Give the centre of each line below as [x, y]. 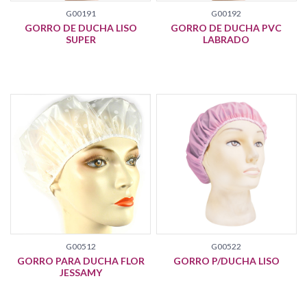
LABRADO [226, 40]
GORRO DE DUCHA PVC [226, 28]
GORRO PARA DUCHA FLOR [81, 260]
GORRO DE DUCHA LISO [81, 28]
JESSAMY [81, 272]
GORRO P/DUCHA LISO [226, 260]
